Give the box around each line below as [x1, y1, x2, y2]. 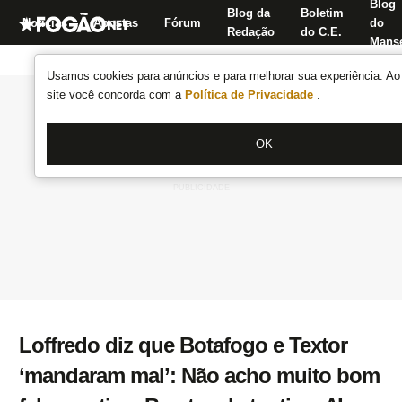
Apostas [93, 15, 138, 30]
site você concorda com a [47, 88, 185, 101]
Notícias [22, 15, 67, 30]
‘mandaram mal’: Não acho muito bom [19, 363, 380, 388]
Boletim [301, 6, 344, 20]
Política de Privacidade [185, 88, 317, 101]
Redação [227, 25, 275, 39]
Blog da [227, 6, 270, 20]
